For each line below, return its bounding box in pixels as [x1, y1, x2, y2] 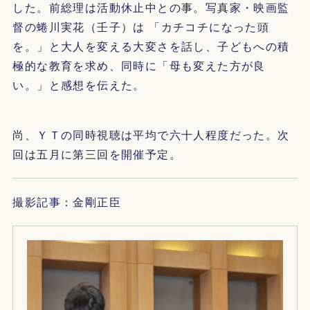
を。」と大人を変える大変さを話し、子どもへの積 [12, 37, 290, 54]
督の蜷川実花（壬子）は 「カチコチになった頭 [12, 18, 270, 35]
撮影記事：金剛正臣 [12, 193, 121, 210]
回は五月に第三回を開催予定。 [12, 145, 181, 162]
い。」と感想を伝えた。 [12, 76, 149, 93]
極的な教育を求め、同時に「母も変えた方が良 [12, 57, 266, 73]
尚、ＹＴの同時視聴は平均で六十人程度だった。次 [12, 126, 290, 143]
